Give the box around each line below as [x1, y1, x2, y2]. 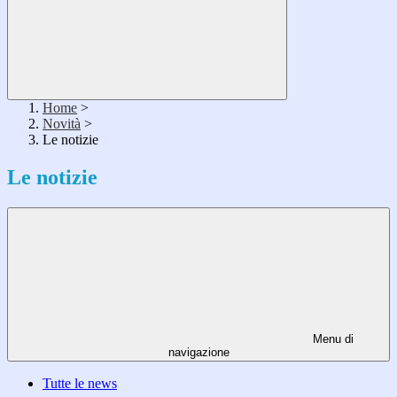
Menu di [309, 332, 354, 346]
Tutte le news [43, 376, 117, 392]
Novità [43, 116, 81, 132]
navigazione [167, 346, 230, 360]
